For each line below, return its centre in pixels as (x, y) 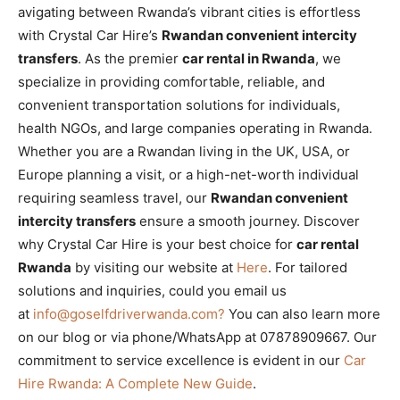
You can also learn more (303, 314)
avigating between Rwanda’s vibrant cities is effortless (189, 12)
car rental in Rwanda (249, 59)
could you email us (228, 291)
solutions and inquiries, (93, 291)
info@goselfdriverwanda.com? (129, 314)
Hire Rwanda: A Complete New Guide (135, 384)
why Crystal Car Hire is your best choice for (157, 245)
